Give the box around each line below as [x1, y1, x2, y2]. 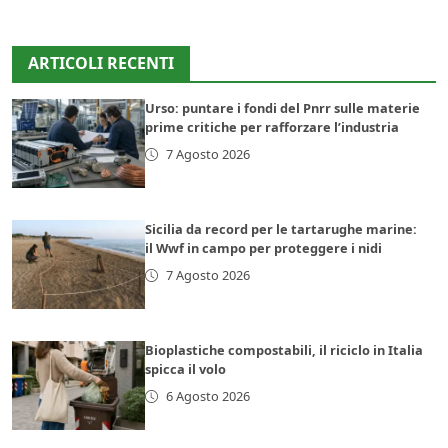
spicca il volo [145, 360, 227, 379]
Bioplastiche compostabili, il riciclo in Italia [145, 341, 424, 360]
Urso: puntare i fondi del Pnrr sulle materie [145, 99, 421, 118]
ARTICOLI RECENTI [28, 52, 174, 75]
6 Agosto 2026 [165, 387, 250, 406]
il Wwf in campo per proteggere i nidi [145, 239, 383, 258]
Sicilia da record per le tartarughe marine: [145, 220, 418, 239]
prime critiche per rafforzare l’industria [145, 118, 400, 137]
